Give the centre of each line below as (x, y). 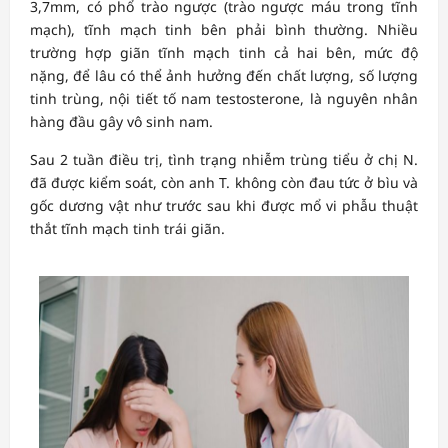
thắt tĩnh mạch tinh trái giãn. (127, 228)
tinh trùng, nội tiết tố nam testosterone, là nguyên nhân (224, 98)
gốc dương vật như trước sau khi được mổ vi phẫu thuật (224, 205)
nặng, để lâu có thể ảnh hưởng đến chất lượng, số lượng (224, 75)
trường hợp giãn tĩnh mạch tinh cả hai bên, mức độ (224, 52)
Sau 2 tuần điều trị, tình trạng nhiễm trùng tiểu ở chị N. (224, 159)
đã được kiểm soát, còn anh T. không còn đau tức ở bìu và (224, 182)
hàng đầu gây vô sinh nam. (121, 121)
